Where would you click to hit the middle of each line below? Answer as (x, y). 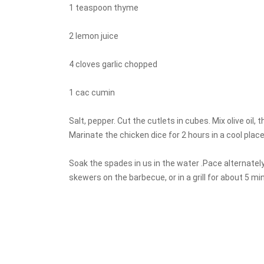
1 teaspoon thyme (104, 8)
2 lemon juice (94, 36)
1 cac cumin (92, 93)
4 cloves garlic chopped (113, 64)
